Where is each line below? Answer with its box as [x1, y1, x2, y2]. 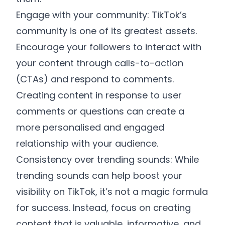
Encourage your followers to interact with [16, 41, 201, 53]
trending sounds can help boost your [16, 169, 182, 182]
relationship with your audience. [16, 137, 158, 150]
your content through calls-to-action [16, 57, 183, 69]
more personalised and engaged [16, 121, 164, 134]
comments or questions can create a [16, 105, 184, 118]
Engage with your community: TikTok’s [16, 9, 187, 21]
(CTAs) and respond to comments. [16, 73, 174, 85]
